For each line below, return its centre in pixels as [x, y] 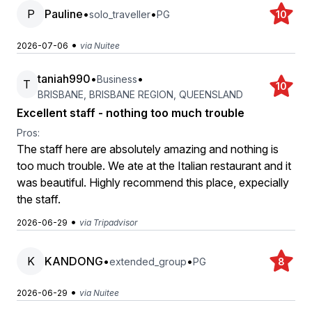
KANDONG [74, 261]
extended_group [148, 261]
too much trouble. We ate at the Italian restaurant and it [154, 166]
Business [117, 79]
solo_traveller [120, 14]
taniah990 [64, 79]
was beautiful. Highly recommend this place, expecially [153, 182]
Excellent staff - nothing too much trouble [131, 113]
